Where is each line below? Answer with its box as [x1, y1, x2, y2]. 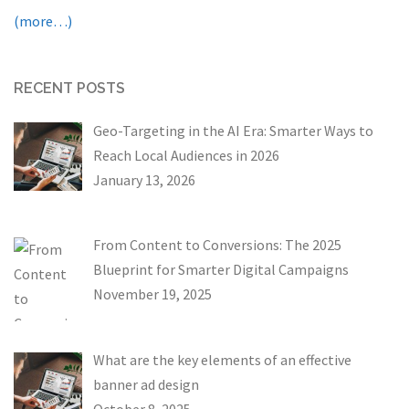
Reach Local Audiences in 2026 [93, 145, 279, 164]
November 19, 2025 [93, 285, 212, 304]
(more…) [14, 11, 72, 30]
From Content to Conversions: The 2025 [93, 236, 341, 255]
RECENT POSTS [14, 79, 125, 97]
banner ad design [93, 375, 199, 394]
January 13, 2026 [93, 170, 195, 189]
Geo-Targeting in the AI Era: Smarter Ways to [93, 121, 373, 140]
